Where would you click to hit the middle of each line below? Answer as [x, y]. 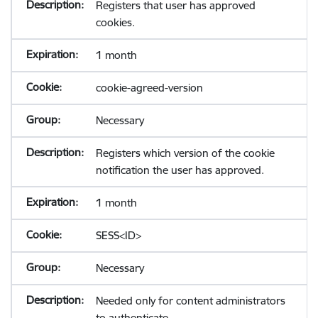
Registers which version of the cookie [185, 153]
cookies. [115, 22]
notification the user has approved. [180, 170]
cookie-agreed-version [149, 88]
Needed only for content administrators [190, 301]
